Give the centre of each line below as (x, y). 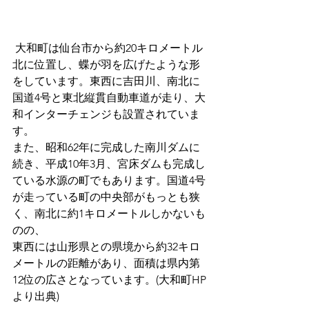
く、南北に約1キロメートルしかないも (109, 213)
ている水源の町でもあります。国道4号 (109, 180)
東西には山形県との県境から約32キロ (106, 246)
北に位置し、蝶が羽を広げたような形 (106, 64)
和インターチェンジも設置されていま (106, 114)
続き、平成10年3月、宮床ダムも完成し (109, 163)
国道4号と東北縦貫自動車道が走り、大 (109, 97)
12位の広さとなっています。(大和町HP (109, 279)
